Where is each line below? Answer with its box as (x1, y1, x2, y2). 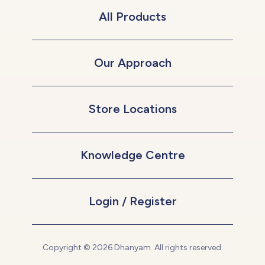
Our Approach (93, 56, 172, 70)
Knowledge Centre (80, 148, 185, 163)
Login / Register (88, 194, 177, 209)
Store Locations (88, 102, 177, 117)
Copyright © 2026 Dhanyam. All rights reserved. (42, 243, 223, 253)
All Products (99, 9, 166, 24)
